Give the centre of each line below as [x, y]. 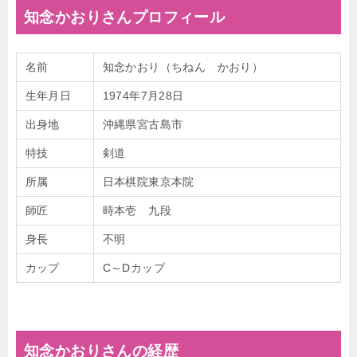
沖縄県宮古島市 [143, 125]
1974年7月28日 [143, 96]
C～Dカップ [133, 268]
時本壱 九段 [137, 211]
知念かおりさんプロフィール [125, 18]
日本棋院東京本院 [148, 182]
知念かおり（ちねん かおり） [183, 67]
